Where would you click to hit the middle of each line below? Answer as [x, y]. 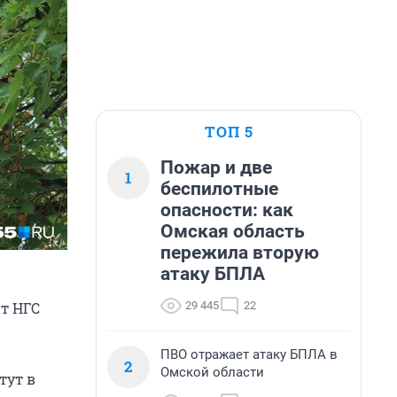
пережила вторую [240, 253]
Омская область [233, 231]
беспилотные [219, 189]
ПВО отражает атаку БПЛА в [249, 354]
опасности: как [227, 210]
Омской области [212, 372]
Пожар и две [216, 167]
